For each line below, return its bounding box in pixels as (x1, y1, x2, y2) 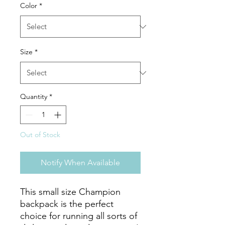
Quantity (20, 92, 47, 101)
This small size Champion (20, 186, 121, 197)
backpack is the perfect (20, 198, 114, 209)
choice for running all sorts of (20, 210, 137, 221)
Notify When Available (41, 158, 120, 167)
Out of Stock (20, 130, 60, 139)
